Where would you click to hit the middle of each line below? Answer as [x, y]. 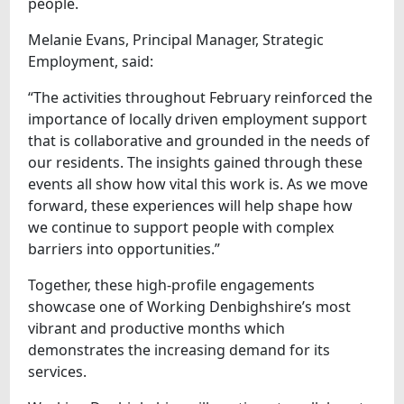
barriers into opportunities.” [124, 249]
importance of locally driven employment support [198, 119]
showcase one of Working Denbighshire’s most [190, 307]
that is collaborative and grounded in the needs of [199, 141]
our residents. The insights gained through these [196, 163]
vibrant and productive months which [157, 329]
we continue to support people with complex [181, 228]
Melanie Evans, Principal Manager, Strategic [176, 40]
